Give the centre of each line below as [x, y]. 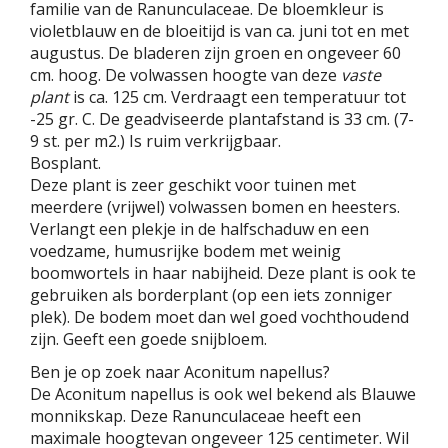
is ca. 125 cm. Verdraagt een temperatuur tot [237, 97]
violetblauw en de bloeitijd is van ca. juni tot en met [219, 31]
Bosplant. [65, 163]
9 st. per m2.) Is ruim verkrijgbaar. [155, 141]
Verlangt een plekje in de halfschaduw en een [199, 229]
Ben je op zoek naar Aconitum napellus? [180, 372]
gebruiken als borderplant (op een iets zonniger [211, 295]
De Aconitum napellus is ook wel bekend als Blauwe [223, 394]
